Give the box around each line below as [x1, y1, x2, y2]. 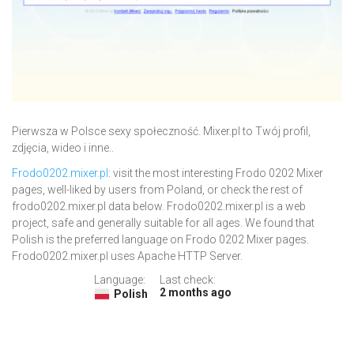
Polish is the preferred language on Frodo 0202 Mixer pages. [12, 233, 309, 247]
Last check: [159, 273, 216, 287]
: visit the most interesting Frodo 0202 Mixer [108, 167, 323, 180]
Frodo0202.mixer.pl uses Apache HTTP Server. [12, 250, 243, 263]
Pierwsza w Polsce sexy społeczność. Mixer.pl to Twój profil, [12, 125, 311, 138]
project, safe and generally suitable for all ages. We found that [12, 217, 314, 230]
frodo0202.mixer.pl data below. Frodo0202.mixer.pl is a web [12, 200, 306, 213]
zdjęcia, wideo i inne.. [12, 141, 114, 155]
